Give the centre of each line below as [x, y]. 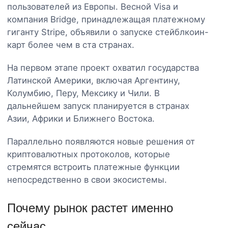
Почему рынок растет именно [90, 208]
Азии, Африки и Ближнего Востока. [81, 118]
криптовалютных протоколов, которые [89, 154]
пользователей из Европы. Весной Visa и [93, 6]
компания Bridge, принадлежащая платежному [106, 19]
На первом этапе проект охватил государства [103, 67]
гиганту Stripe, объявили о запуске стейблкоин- [108, 32]
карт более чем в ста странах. [71, 45]
